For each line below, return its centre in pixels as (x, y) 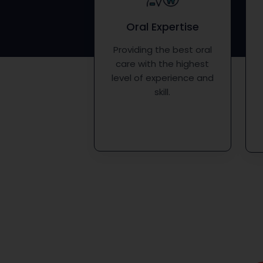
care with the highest (163, 64)
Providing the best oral (162, 50)
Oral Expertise (162, 27)
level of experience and (162, 78)
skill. (163, 92)
